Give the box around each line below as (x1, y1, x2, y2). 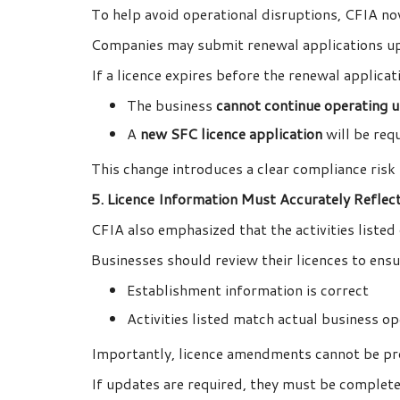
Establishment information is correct (127, 279, 369, 301)
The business (127, 95, 216, 116)
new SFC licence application (140, 123, 322, 145)
